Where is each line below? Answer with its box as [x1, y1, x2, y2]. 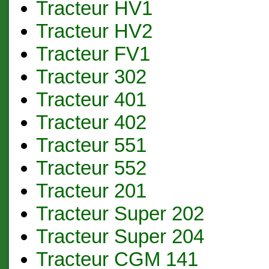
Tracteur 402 [35, 110, 147, 133]
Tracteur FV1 [35, 42, 150, 65]
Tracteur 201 [35, 179, 147, 202]
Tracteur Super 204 [35, 225, 204, 247]
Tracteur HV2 [35, 19, 153, 42]
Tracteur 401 [35, 88, 147, 110]
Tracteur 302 [35, 65, 147, 88]
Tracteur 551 [35, 133, 147, 156]
